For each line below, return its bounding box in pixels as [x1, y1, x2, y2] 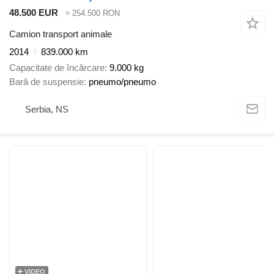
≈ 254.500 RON [65, 9, 120, 18]
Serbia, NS [25, 103, 68, 114]
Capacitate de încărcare [9, 62, 105, 73]
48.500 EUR [9, 7, 58, 18]
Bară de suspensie [9, 76, 84, 87]
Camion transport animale [9, 28, 112, 39]
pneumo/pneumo [89, 76, 156, 87]
